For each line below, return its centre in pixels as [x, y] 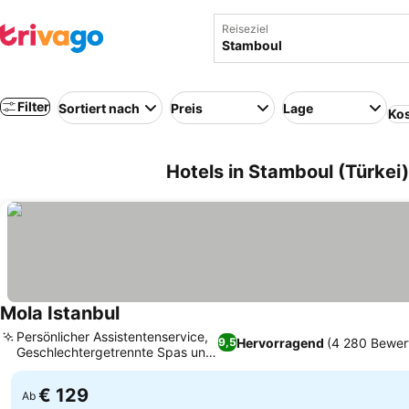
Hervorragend [281, 342]
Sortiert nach [99, 108]
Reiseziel [245, 29]
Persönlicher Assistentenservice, [112, 336]
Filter [33, 106]
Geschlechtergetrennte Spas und [115, 352]
